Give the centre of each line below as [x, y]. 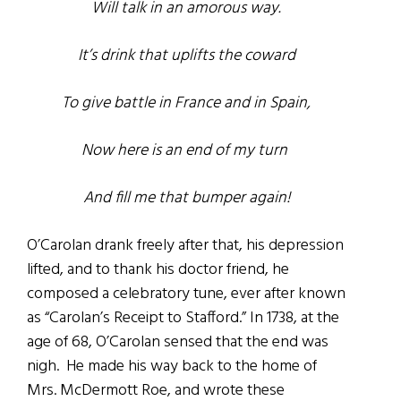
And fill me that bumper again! [186, 198]
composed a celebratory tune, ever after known [186, 294]
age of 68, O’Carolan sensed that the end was [178, 342]
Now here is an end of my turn [187, 150]
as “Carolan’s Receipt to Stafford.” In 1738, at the [183, 318]
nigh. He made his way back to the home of [172, 366]
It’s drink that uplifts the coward [186, 55]
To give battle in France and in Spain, [187, 103]
